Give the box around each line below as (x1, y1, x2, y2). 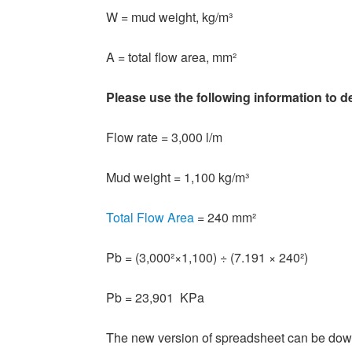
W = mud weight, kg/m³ (106, 8, 233, 27)
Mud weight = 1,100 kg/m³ (106, 168, 249, 187)
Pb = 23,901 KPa (106, 288, 204, 307)
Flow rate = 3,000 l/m (106, 128, 222, 147)
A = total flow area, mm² (106, 48, 236, 67)
